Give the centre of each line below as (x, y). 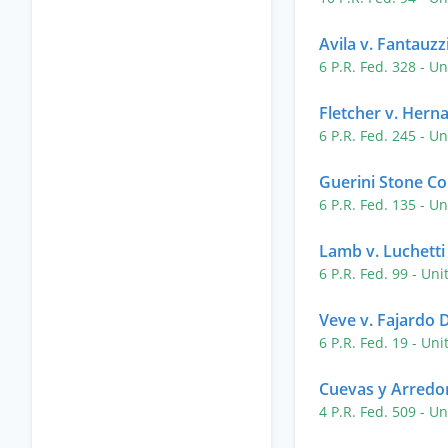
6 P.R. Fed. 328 (369, 66)
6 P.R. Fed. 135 (369, 204)
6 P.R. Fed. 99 (365, 273)
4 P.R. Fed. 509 (369, 411)
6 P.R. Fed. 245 (369, 135)
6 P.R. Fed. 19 (365, 342)
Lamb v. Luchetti (382, 251)
